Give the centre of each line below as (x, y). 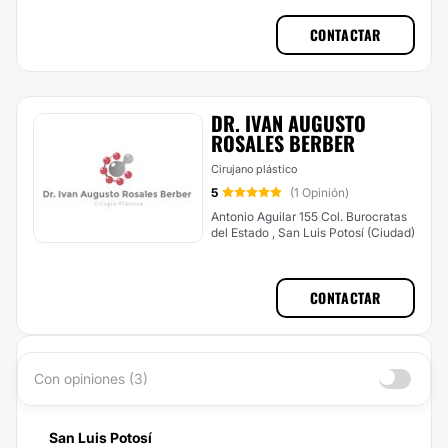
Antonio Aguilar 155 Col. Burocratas (266, 216)
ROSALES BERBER (283, 143)
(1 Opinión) (319, 192)
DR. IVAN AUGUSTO (288, 123)
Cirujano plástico (254, 169)
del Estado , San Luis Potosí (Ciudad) (343, 232)
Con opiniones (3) (91, 378)
